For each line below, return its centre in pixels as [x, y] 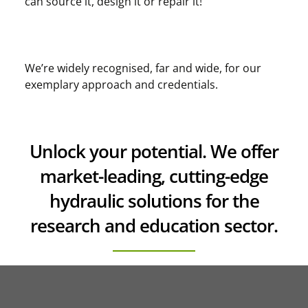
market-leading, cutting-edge [154, 176]
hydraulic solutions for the [154, 201]
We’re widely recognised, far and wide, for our [143, 68]
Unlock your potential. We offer [154, 152]
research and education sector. [154, 226]
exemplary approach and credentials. [121, 84]
